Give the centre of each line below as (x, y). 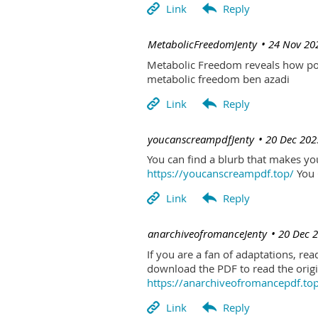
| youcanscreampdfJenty (197, 139)
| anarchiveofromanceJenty (203, 234)
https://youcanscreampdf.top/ (220, 174)
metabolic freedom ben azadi (218, 78)
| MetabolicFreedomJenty (198, 44)
